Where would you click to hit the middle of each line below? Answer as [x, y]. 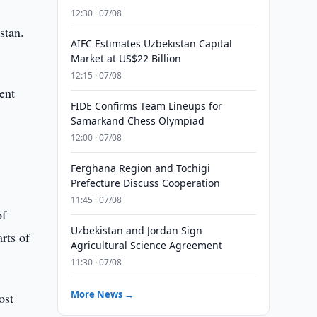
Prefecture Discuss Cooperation [145, 183]
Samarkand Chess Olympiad [137, 121]
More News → [102, 294]
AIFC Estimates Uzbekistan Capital [151, 44]
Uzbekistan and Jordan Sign [136, 230]
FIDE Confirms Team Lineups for [146, 106]
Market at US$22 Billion [126, 58]
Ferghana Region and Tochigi [140, 168]
